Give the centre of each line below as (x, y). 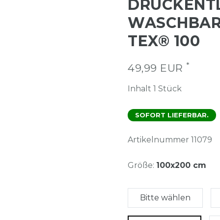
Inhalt (140, 88)
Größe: (141, 165)
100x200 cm (181, 165)
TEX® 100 (164, 41)
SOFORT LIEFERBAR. (172, 115)
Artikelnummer (159, 139)
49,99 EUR (157, 68)
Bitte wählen (165, 197)
